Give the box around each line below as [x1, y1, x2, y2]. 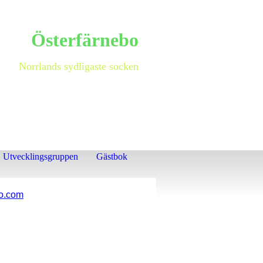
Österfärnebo [31, 29, 139, 50]
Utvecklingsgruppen [3, 151, 78, 161]
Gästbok [96, 151, 127, 161]
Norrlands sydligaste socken [19, 60, 139, 72]
